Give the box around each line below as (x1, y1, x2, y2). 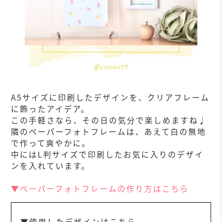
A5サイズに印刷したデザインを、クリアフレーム (11, 92, 210, 104)
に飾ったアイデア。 (11, 103, 90, 115)
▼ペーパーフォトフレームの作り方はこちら (11, 183, 189, 195)
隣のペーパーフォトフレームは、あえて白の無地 (11, 126, 207, 138)
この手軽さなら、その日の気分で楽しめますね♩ (11, 114, 208, 126)
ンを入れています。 (11, 160, 91, 172)
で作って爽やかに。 (11, 137, 91, 149)
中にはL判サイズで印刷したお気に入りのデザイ (11, 149, 204, 161)
